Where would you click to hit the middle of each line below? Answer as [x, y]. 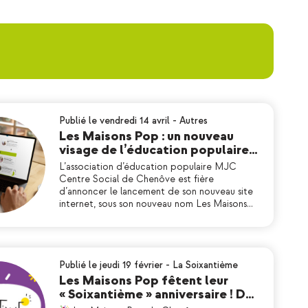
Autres [194, 121]
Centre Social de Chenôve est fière [136, 179]
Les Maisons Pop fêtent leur [144, 281]
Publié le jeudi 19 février [111, 265]
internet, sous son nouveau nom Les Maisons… [156, 204]
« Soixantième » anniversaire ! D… [157, 295]
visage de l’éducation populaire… [158, 150]
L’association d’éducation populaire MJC [148, 167]
